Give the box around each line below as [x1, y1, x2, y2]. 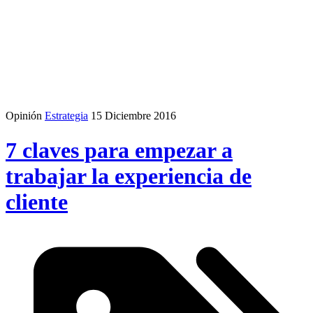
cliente [6, 189, 68, 214]
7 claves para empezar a [6, 137, 233, 163]
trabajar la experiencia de [6, 163, 252, 189]
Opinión [6, 110, 42, 122]
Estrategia [45, 110, 88, 122]
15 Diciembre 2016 [91, 110, 176, 122]
